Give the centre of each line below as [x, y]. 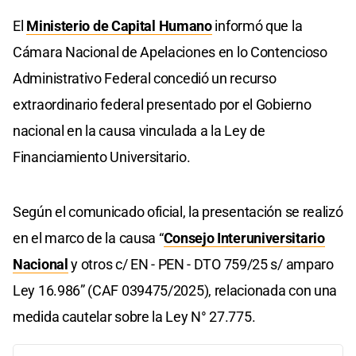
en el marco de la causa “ [88, 238]
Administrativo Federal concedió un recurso [145, 78]
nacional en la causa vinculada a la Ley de [139, 130]
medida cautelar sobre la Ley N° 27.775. [134, 316]
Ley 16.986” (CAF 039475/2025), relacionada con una [175, 290]
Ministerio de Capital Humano [119, 25]
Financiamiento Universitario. [102, 157]
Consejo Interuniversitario [244, 238]
